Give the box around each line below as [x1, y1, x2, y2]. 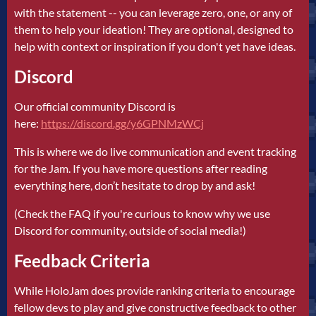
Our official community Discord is [14, 99, 176, 113]
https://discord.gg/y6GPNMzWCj [41, 116, 204, 130]
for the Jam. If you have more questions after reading [14, 161, 267, 175]
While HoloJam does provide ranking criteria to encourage [14, 283, 295, 297]
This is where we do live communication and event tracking [14, 144, 296, 158]
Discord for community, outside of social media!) [14, 223, 246, 237]
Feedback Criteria [14, 250, 150, 271]
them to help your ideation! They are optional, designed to [14, 22, 293, 36]
